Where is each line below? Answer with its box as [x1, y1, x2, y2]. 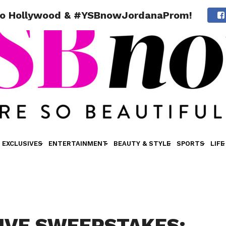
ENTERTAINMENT [48, 140, 107, 147]
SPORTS [176, 140, 204, 147]
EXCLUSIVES [2, 140, 42, 147]
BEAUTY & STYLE [113, 140, 171, 147]
